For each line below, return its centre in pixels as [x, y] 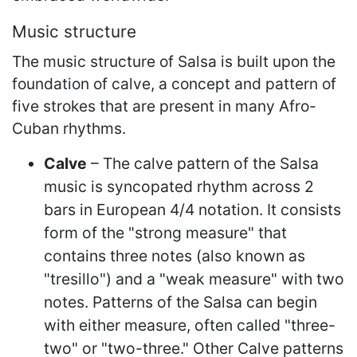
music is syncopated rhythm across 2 [179, 186]
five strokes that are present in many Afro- [164, 106]
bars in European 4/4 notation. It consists [192, 209]
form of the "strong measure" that [165, 232]
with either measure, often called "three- [190, 325]
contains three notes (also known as [175, 255]
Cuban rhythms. [69, 128]
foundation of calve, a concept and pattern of [174, 83]
